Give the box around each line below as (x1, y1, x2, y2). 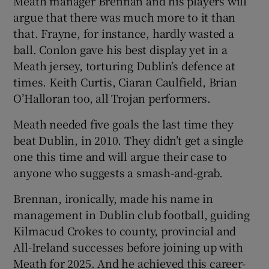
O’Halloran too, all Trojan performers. (13, 90, 211, 106)
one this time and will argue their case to (13, 148, 228, 165)
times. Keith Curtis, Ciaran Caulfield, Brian (13, 74, 237, 90)
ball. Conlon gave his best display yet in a (13, 41, 228, 58)
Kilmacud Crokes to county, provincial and (13, 223, 237, 239)
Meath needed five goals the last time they (13, 116, 234, 132)
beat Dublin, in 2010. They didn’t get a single (13, 132, 244, 148)
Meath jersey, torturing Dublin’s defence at (13, 58, 235, 74)
